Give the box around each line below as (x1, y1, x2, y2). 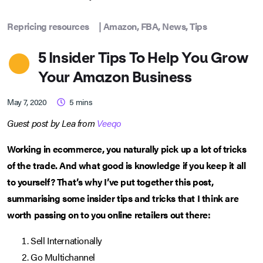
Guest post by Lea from (7, 116, 97, 130)
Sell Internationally (31, 234, 102, 248)
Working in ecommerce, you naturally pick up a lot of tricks (7, 142, 247, 156)
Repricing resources (7, 19, 89, 33)
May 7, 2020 (7, 96, 47, 108)
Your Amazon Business (38, 69, 192, 86)
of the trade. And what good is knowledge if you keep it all (7, 159, 246, 173)
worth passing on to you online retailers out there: (7, 208, 211, 222)
